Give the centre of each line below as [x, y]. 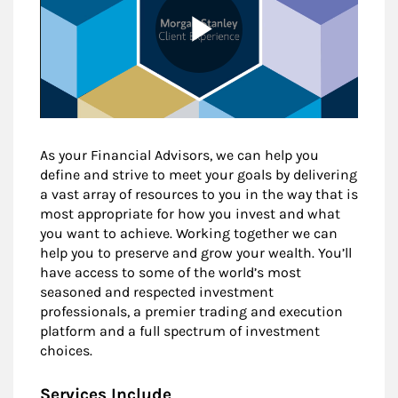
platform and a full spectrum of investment [180, 330]
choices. [66, 350]
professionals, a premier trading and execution [191, 311]
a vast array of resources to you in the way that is [199, 194]
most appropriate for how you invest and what [190, 213]
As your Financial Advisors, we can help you [179, 155]
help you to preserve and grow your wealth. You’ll [196, 252]
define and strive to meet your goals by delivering [199, 174]
